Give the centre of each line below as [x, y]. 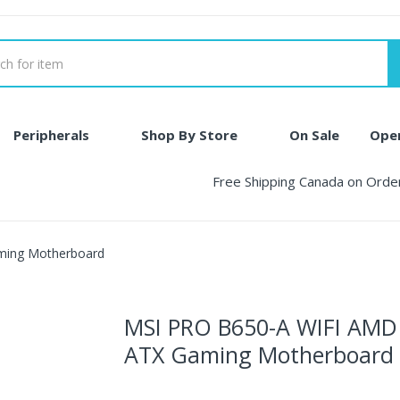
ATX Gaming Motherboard [259, 354]
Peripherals [51, 135]
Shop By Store [189, 135]
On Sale [314, 135]
